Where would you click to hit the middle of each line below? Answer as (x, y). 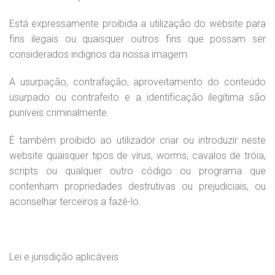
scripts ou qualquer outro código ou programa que (137, 171)
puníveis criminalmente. (59, 113)
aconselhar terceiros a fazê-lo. (75, 202)
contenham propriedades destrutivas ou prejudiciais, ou (137, 186)
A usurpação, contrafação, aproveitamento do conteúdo (137, 82)
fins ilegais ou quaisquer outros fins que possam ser (137, 39)
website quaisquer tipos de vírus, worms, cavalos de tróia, (137, 156)
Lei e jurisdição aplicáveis (64, 257)
